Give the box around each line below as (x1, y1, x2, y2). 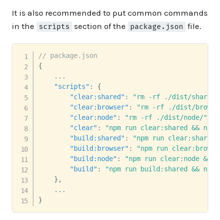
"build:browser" (69, 144, 129, 152)
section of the (72, 21, 128, 31)
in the (12, 21, 36, 31)
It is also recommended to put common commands (12, 8, 208, 18)
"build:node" (69, 154, 117, 163)
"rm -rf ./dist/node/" (124, 113, 207, 121)
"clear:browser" (69, 103, 129, 111)
